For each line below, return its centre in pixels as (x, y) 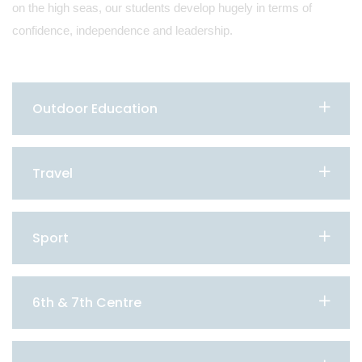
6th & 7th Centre (87, 303)
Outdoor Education (95, 109)
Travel (53, 173)
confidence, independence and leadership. (122, 30)
